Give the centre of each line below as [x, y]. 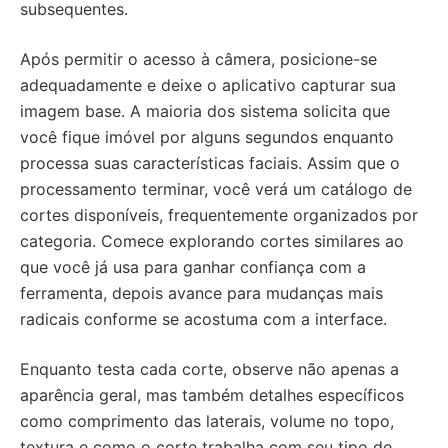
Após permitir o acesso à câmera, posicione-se [198, 58]
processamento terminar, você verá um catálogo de [216, 188]
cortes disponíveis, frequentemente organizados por [219, 214]
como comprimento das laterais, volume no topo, [207, 420]
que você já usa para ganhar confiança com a [193, 266]
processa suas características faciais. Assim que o [210, 162]
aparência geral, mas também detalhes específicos [212, 394]
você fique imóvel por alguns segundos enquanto [207, 136]
